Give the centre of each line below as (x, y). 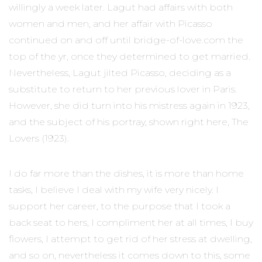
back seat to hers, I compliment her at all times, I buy (131, 222)
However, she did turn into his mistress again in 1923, (129, 105)
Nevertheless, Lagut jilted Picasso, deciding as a (120, 73)
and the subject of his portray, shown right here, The (129, 122)
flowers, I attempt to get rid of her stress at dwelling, (130, 239)
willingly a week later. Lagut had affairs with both (121, 7)
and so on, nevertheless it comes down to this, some (130, 255)
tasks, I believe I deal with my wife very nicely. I (114, 189)
